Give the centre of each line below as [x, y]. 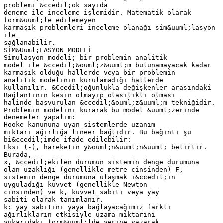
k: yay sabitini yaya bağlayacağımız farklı [88, 207]
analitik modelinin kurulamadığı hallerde [84, 80]
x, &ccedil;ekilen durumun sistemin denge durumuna [102, 162]
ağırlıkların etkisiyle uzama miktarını [80, 214]
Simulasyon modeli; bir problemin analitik [86, 57]
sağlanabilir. [30, 42]
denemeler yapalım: [40, 117]
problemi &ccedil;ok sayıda [56, 5]
